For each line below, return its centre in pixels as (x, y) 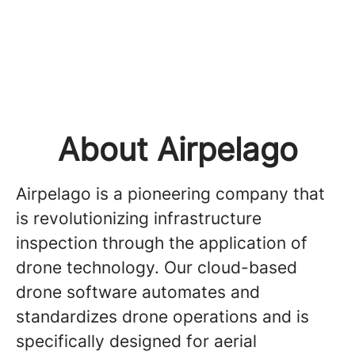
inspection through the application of (162, 243)
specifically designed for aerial (136, 341)
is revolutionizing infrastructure (139, 218)
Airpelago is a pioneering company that (170, 194)
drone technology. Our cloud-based (157, 267)
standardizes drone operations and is (162, 317)
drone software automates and (138, 292)
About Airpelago (177, 149)
